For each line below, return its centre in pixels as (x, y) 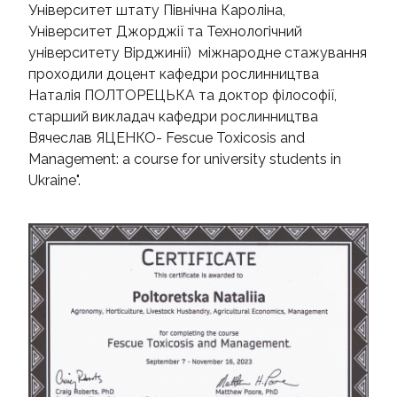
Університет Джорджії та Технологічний (165, 32)
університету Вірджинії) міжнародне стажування (198, 53)
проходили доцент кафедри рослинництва (174, 74)
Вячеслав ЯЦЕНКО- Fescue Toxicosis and (167, 138)
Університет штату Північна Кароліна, (157, 11)
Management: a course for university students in (185, 160)
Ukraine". (54, 181)
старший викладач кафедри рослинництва (173, 117)
